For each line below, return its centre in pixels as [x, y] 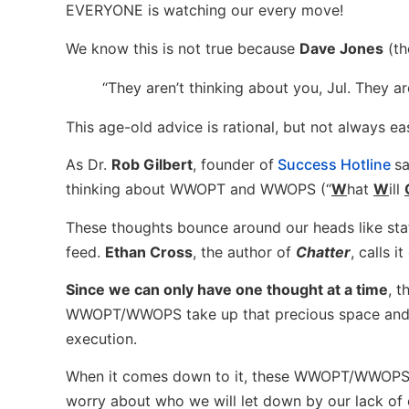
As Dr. [89, 165]
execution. [101, 338]
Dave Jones [341, 48]
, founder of [233, 165]
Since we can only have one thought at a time [227, 289]
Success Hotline [332, 165]
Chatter [323, 252]
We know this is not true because [183, 48]
